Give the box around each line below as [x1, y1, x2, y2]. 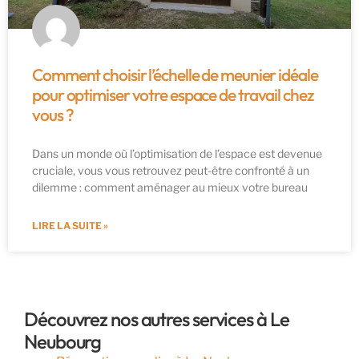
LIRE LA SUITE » [32, 220, 108, 232]
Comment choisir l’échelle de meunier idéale [32, 64, 318, 86]
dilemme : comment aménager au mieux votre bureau [32, 180, 308, 195]
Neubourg [24, 329, 102, 354]
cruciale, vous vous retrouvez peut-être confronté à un [32, 163, 309, 178]
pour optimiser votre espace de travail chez [32, 84, 313, 106]
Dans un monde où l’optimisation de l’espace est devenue [32, 147, 322, 161]
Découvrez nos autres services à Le [24, 307, 289, 332]
